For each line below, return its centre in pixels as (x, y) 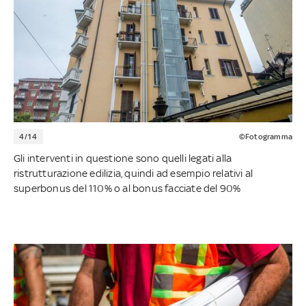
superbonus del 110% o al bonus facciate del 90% (127, 188)
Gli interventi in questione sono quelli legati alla (123, 158)
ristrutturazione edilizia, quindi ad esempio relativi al (134, 173)
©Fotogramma (265, 136)
